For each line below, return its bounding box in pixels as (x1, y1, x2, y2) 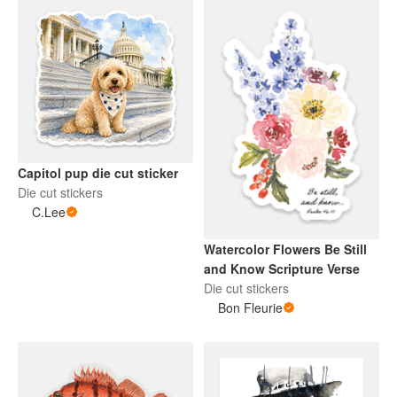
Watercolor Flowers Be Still (204, 239, 367, 258)
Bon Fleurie (218, 298, 283, 316)
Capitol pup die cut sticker (18, 164, 178, 183)
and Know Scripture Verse (204, 259, 360, 277)
